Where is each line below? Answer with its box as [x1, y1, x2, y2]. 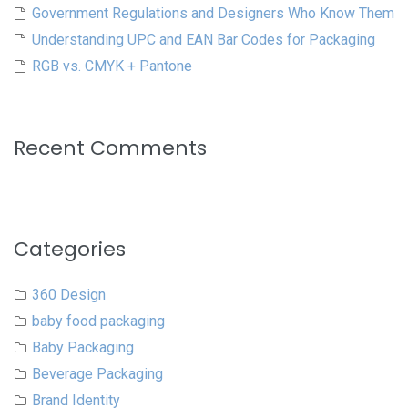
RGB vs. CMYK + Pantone [32, 57, 192, 76]
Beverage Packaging [32, 365, 163, 383]
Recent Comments [14, 134, 207, 163]
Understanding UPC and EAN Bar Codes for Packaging [32, 31, 375, 49]
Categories [14, 235, 126, 264]
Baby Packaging [32, 339, 134, 357]
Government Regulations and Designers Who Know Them [32, 5, 394, 23]
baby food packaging [32, 312, 165, 331]
